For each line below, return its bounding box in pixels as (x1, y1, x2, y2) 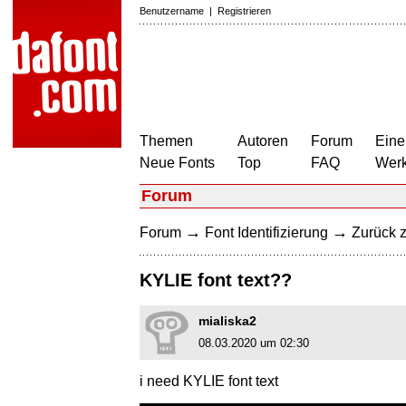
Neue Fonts (140, 155, 215, 170)
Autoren (237, 133, 288, 149)
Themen (140, 133, 193, 149)
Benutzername (140, 5, 204, 16)
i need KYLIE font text (140, 373, 278, 390)
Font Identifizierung (205, 225, 328, 240)
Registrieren (217, 5, 271, 16)
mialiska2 (198, 314, 256, 329)
